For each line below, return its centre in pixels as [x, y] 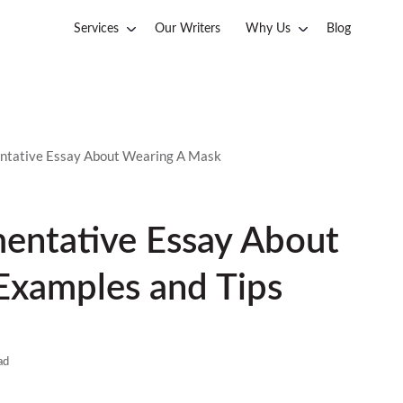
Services [96, 29]
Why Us [268, 29]
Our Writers [188, 29]
